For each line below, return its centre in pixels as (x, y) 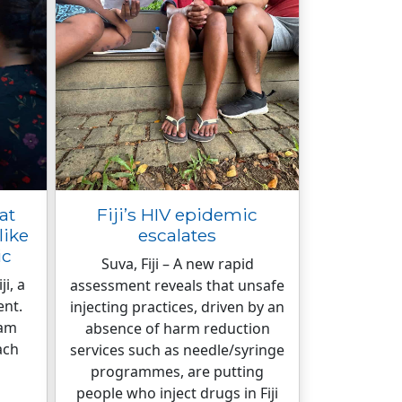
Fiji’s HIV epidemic (177, 214)
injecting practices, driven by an (177, 307)
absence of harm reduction (177, 328)
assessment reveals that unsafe (177, 285)
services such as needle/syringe (177, 350)
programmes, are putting (177, 371)
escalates (177, 235)
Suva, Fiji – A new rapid (177, 264)
